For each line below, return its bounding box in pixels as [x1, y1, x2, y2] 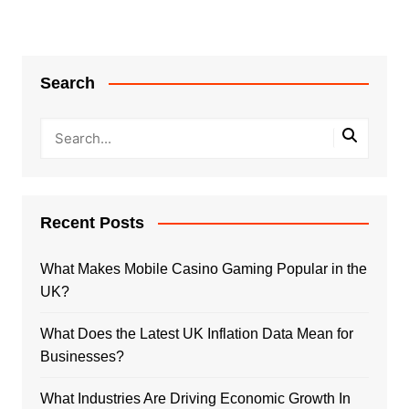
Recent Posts [39, 213, 144, 232]
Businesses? [39, 348, 124, 364]
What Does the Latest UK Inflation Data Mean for [39, 325, 353, 341]
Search [39, 73, 95, 92]
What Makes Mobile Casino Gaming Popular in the [39, 260, 367, 277]
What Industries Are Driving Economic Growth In [39, 390, 351, 406]
